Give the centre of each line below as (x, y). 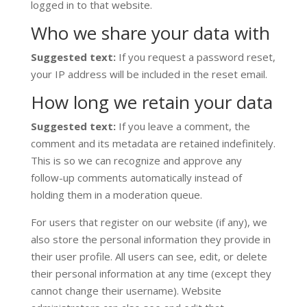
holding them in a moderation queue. (116, 195)
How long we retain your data (151, 102)
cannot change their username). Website (126, 291)
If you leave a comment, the (184, 126)
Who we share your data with (150, 33)
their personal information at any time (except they (151, 273)
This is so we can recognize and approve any (136, 160)
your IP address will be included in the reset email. (149, 74)
